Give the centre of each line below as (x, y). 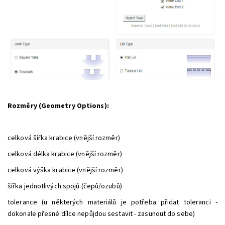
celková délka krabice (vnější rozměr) (65, 154)
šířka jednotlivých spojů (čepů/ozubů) (65, 186)
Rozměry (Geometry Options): (58, 106)
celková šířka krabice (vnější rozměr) (64, 138)
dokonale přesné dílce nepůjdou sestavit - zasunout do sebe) (101, 214)
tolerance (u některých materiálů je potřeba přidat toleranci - (113, 202)
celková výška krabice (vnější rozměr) (65, 170)
